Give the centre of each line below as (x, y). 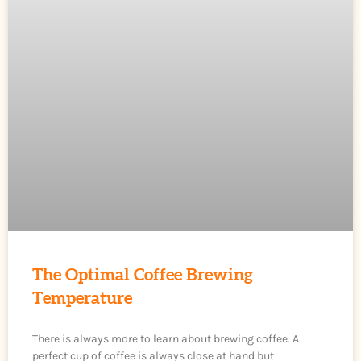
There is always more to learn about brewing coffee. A (166, 338)
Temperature (82, 298)
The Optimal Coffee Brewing (143, 275)
